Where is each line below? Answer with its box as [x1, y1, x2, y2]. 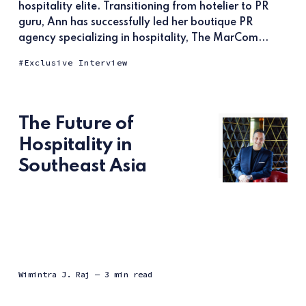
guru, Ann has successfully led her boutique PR [18, 16, 253, 28]
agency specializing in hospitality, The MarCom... [18, 32, 268, 44]
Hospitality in [18, 135, 133, 154]
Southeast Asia [18, 156, 147, 176]
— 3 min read [94, 268, 152, 279]
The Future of [18, 114, 134, 133]
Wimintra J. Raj [18, 268, 90, 279]
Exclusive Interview [23, 57, 128, 68]
